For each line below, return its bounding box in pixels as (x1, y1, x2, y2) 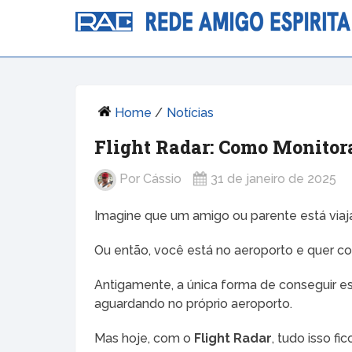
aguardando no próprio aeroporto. (94, 295, 293, 311)
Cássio (143, 171, 182, 187)
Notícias (167, 104, 214, 120)
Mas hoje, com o (94, 330, 195, 346)
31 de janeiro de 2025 (211, 171, 337, 187)
